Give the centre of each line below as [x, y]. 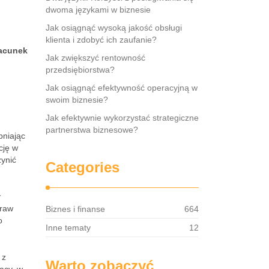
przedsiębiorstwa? [80, 70]
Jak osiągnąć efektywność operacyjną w [122, 88]
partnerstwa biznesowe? [92, 130]
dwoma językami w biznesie [98, 10]
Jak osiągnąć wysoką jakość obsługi [114, 28]
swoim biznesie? [77, 100]
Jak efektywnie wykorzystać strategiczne [122, 118]
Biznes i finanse [75, 209]
